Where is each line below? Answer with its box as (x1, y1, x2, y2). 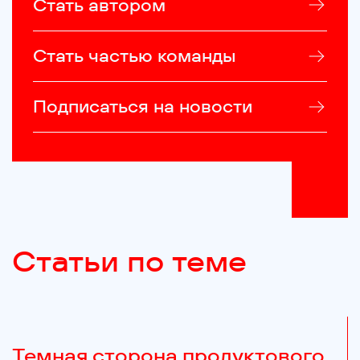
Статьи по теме (12, 242, 247, 279)
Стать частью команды (32, 45, 235, 67)
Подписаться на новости (32, 96, 252, 117)
